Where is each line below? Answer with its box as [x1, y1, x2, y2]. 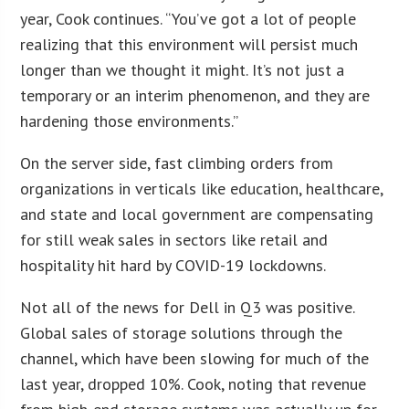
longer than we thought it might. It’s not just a [20, 58, 345, 80]
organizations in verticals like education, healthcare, [20, 177, 383, 199]
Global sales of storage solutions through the [20, 321, 343, 343]
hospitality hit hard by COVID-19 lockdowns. [20, 254, 327, 276]
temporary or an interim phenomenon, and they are [20, 84, 371, 106]
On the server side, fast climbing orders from [20, 152, 334, 173]
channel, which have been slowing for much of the [20, 347, 370, 369]
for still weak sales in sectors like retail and [20, 228, 329, 250]
